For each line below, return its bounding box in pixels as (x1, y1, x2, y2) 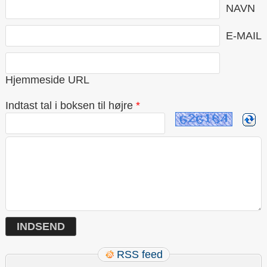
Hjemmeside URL (5, 74, 89, 86)
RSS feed (116, 249, 163, 261)
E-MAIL (226, 29, 262, 42)
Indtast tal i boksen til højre (5, 100, 133, 112)
